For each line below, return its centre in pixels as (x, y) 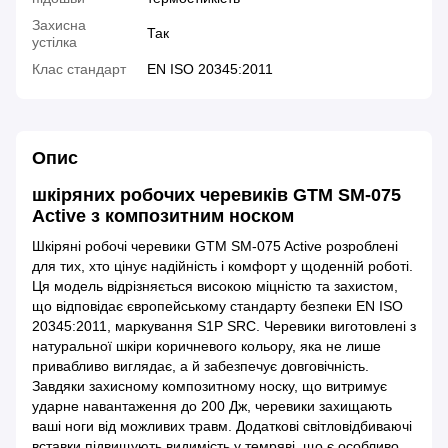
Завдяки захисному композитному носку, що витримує (209, 385)
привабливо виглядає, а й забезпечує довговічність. (200, 365)
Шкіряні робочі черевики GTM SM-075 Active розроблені (215, 245)
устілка (54, 42)
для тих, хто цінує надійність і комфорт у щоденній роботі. (222, 265)
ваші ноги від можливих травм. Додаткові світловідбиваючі (222, 425)
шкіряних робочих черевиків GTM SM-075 (216, 195)
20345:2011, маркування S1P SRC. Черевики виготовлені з (224, 325)
